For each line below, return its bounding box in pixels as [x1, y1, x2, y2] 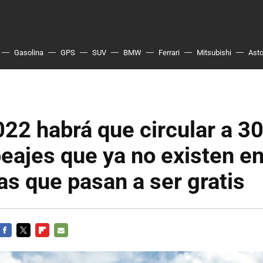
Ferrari [159, 48, 180, 57]
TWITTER [16, 240, 49, 248]
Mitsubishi [197, 48, 231, 57]
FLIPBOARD [35, 240, 76, 248]
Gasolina [14, 48, 43, 57]
